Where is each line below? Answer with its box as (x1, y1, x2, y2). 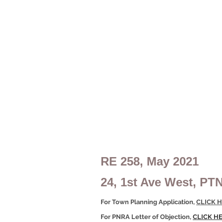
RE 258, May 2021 (101, 155, 199, 168)
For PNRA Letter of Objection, (101, 213, 193, 221)
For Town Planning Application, (101, 198, 196, 206)
